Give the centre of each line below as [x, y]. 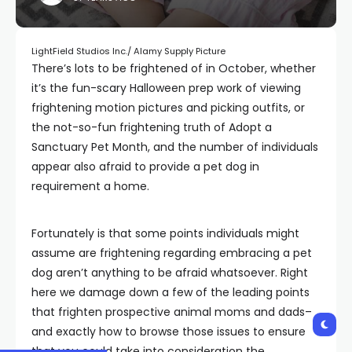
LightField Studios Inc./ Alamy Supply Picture [128, 51]
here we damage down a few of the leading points [170, 292]
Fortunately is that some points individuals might [165, 233]
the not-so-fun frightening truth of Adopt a [152, 127]
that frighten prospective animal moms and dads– [172, 312]
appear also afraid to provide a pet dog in [145, 166]
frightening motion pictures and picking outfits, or [168, 107]
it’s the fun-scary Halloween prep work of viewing [166, 88]
